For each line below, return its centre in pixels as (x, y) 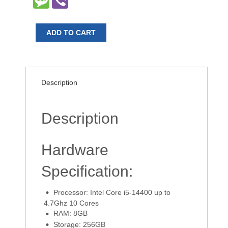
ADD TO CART (71, 32)
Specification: (87, 171)
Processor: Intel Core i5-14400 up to (112, 192)
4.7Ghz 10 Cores (71, 203)
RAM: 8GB (70, 213)
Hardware (75, 150)
